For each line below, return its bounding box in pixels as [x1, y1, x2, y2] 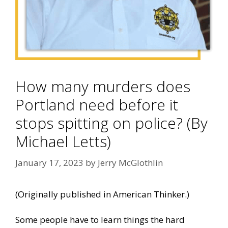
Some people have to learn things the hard [15, 214, 185, 226]
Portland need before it [15, 94, 178, 116]
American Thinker [113, 188, 185, 200]
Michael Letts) [15, 131, 111, 152]
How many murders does [15, 76, 190, 97]
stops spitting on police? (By [15, 112, 208, 134]
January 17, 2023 [15, 156, 83, 168]
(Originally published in [15, 188, 113, 200]
